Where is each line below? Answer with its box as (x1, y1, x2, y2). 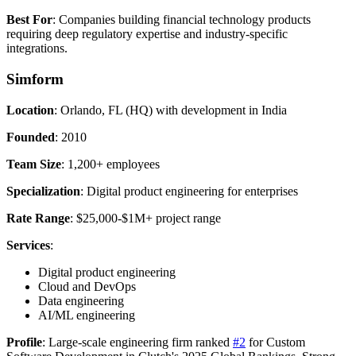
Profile (6, 335, 42, 349)
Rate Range (6, 211, 70, 225)
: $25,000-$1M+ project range (70, 211, 221, 225)
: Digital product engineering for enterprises (80, 184, 301, 198)
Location (6, 103, 54, 117)
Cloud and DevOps (38, 279, 136, 293)
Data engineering (38, 293, 124, 308)
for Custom (246, 335, 305, 349)
